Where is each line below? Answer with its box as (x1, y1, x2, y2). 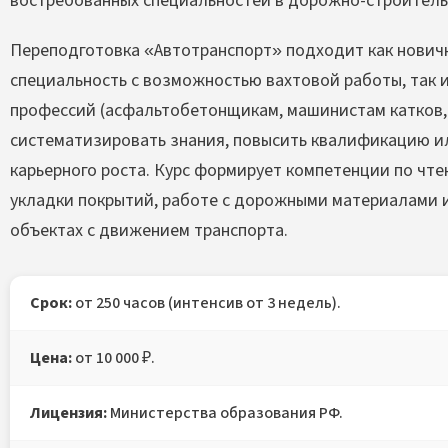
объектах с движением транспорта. (10, 217, 288, 243)
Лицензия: (30, 401, 107, 424)
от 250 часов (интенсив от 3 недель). (72, 291, 341, 314)
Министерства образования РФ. (107, 401, 343, 424)
